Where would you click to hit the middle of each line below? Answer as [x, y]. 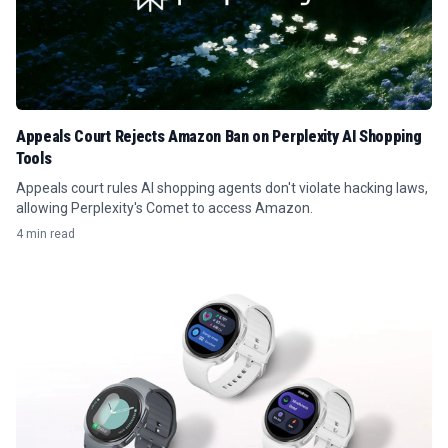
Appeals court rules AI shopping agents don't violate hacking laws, [222, 188]
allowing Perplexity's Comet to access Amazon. [164, 208]
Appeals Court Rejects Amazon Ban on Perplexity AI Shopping [219, 136]
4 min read [45, 234]
